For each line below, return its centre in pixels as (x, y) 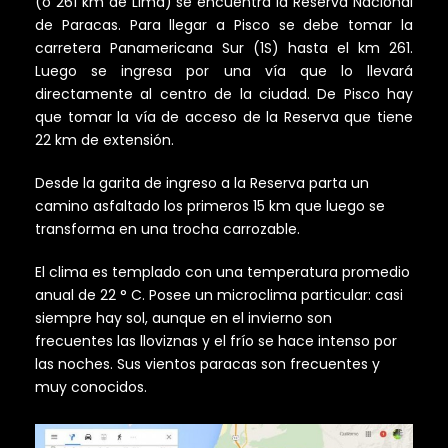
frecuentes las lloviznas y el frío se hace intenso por (216, 340)
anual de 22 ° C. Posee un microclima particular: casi (219, 294)
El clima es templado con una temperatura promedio (222, 271)
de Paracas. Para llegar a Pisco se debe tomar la (224, 24)
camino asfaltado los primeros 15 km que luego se (210, 205)
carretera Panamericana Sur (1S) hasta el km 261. (224, 47)
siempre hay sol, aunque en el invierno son (183, 317)
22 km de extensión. (104, 139)
